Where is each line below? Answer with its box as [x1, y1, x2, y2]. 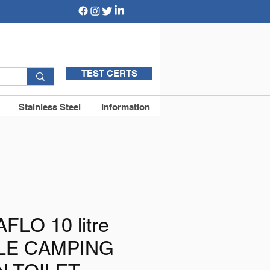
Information [101, 102, 150, 112]
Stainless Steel [19, 102, 81, 112]
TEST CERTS [81, 68, 137, 78]
